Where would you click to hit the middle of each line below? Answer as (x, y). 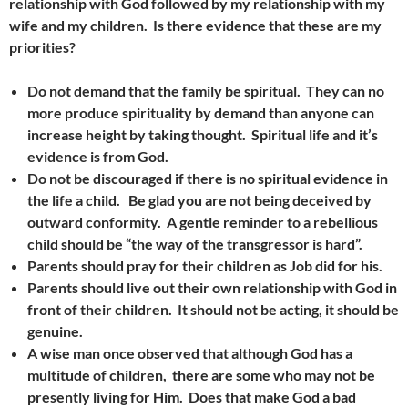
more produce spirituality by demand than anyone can (201, 112)
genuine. (55, 331)
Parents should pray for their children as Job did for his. (206, 265)
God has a (321, 353)
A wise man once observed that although (159, 353)
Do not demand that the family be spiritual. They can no (206, 91)
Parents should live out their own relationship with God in (212, 287)
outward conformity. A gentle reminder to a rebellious (203, 222)
